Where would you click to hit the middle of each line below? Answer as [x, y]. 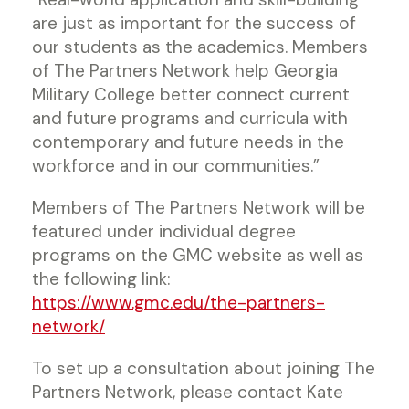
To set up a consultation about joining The [204, 368]
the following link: [101, 278]
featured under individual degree [164, 231]
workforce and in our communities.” [176, 165]
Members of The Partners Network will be [199, 207]
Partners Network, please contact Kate [188, 392]
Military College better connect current [191, 94]
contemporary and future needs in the [188, 142]
